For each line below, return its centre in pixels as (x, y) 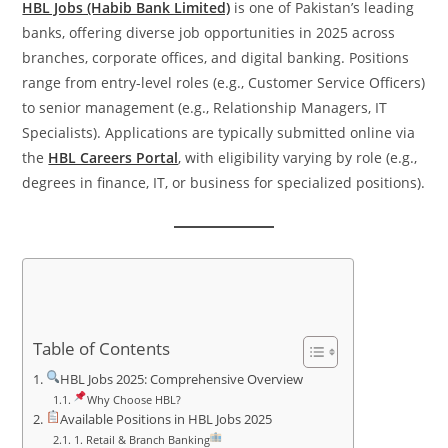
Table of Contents (102, 349)
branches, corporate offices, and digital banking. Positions (216, 57)
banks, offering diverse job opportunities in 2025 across (209, 32)
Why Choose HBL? (133, 399)
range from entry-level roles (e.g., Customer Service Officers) (224, 82)
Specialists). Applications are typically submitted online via (219, 132)
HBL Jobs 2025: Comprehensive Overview (182, 379)
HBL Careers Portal (113, 157)
